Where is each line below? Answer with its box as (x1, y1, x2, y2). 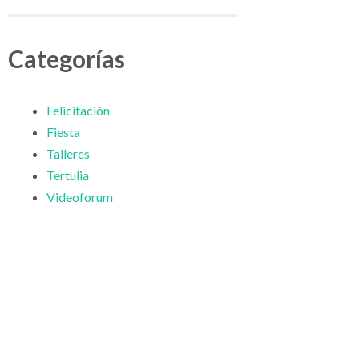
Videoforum (46, 189, 113, 205)
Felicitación (46, 103, 110, 119)
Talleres (46, 146, 90, 162)
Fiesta (46, 124, 80, 140)
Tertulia (46, 167, 89, 184)
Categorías (8, 43, 125, 73)
